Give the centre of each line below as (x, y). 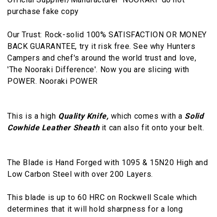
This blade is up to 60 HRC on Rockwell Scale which (102, 197)
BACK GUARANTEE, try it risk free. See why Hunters (101, 46)
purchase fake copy (43, 11)
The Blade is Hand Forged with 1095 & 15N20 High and (108, 162)
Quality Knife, (85, 116)
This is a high (33, 116)
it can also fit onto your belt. (152, 127)
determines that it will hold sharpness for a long (95, 209)
